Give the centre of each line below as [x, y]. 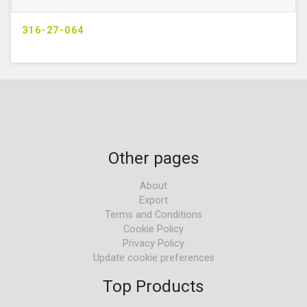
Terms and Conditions [153, 214]
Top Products [153, 286]
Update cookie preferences [153, 258]
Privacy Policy [153, 243]
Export [153, 200]
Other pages [153, 158]
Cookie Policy [153, 229]
